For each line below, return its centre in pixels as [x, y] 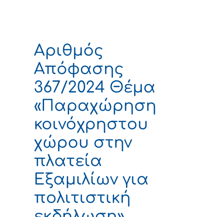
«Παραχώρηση [95, 106]
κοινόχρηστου [91, 124]
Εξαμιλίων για [91, 179]
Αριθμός [69, 50]
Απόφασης [79, 69]
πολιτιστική [82, 198]
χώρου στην [83, 142]
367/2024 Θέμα [95, 87]
